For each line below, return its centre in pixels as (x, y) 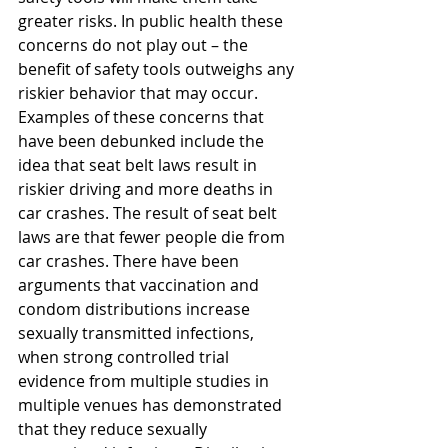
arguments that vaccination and (140, 285)
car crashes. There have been (130, 261)
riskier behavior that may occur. (140, 93)
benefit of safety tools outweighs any (158, 69)
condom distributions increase (136, 309)
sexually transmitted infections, (138, 333)
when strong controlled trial (125, 357)
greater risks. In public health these (152, 21)
